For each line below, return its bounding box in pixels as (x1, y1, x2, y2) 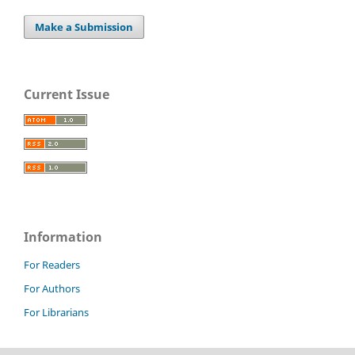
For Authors (24, 281, 80, 296)
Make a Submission (35, 20, 134, 35)
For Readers (24, 258, 80, 273)
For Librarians (24, 305, 89, 320)
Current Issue (24, 86, 109, 104)
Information (24, 228, 102, 246)
